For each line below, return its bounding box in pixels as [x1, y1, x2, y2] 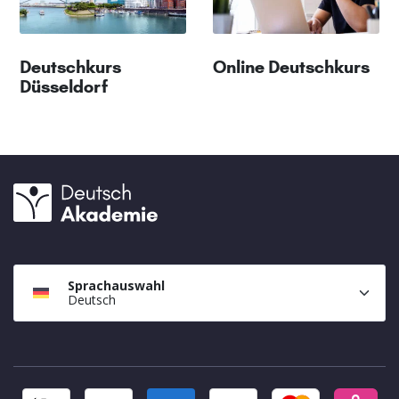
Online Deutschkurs [213, 55, 370, 77]
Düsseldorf [20, 75, 108, 97]
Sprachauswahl [68, 276, 165, 294]
